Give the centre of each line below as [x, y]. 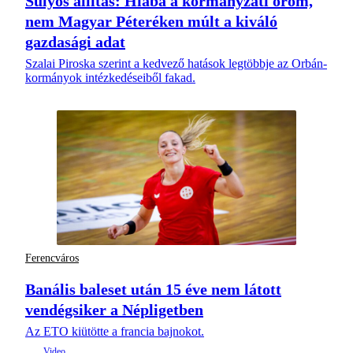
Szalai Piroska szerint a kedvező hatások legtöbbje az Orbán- [176, 64]
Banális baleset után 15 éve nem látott [153, 289]
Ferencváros [52, 258]
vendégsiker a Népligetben [114, 309]
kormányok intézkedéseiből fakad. [110, 78]
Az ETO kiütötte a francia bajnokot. [115, 331]
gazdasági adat [75, 42]
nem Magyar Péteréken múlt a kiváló [151, 22]
